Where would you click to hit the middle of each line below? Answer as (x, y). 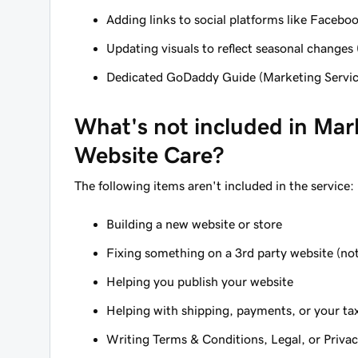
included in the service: (288, 185)
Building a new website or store (194, 224)
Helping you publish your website (200, 281)
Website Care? (149, 155)
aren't (205, 185)
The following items (131, 185)
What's (114, 126)
